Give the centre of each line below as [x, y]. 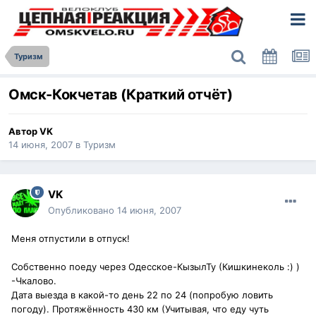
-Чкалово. [34, 281]
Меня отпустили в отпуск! [71, 239]
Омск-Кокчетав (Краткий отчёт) [121, 95]
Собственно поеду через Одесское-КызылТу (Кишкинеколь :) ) [156, 267]
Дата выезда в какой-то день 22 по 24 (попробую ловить [142, 295]
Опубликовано [83, 211]
